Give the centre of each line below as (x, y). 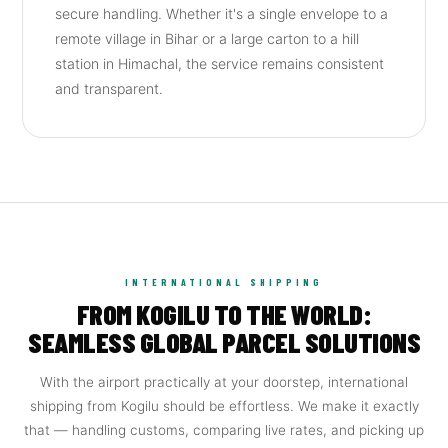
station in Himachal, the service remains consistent (220, 63)
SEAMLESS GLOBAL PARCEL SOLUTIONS (224, 342)
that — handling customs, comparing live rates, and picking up (224, 430)
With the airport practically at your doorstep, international (224, 382)
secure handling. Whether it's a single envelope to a (222, 13)
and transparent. (109, 88)
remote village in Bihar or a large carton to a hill (207, 38)
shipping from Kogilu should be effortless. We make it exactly (224, 406)
